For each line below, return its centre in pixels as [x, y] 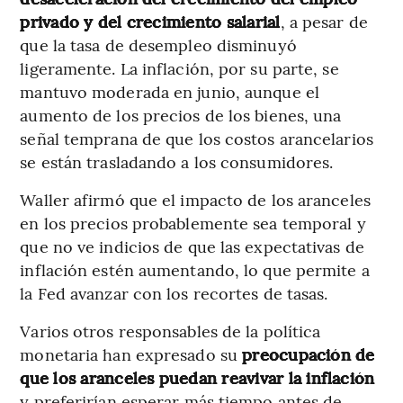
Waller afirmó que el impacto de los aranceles [195, 199]
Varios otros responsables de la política [170, 330]
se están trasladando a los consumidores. [177, 161]
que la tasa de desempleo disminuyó [158, 44]
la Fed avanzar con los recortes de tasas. [174, 292]
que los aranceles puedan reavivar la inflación [197, 377]
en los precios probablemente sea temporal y [193, 222]
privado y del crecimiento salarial [150, 21]
